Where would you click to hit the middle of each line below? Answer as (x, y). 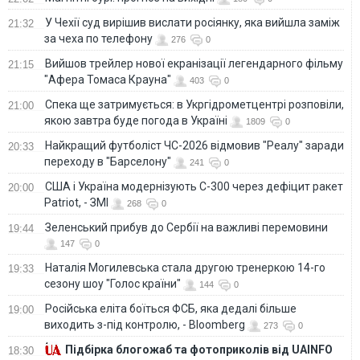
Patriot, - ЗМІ (76, 202)
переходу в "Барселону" (108, 161)
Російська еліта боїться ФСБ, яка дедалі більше (171, 308)
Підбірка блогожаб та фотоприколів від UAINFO (199, 349)
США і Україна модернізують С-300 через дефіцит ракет (194, 186)
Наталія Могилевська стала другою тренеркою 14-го (185, 267)
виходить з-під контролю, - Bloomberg (145, 324)
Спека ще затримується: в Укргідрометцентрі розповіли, (194, 104)
